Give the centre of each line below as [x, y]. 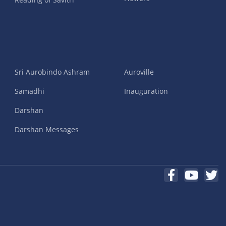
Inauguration [146, 91]
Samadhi [29, 91]
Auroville [139, 72]
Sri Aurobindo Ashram [52, 72]
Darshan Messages [46, 130]
